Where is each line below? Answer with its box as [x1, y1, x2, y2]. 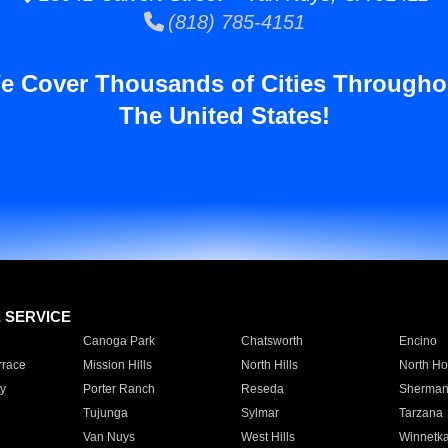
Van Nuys [82, 430, 135, 444]
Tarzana [398, 406, 443, 420]
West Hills [240, 430, 295, 444]
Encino [398, 334, 437, 348]
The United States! [118, 102, 330, 129]
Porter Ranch [82, 382, 155, 396]
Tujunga [82, 406, 128, 420]
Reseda [240, 382, 284, 396]
